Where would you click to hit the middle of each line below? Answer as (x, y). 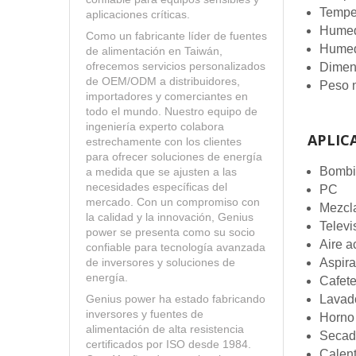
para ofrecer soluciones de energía (174, 157)
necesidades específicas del (157, 187)
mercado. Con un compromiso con (173, 202)
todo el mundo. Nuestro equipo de (172, 112)
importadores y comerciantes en (167, 97)
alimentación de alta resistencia (165, 329)
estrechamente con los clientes (164, 142)
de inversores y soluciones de (161, 263)
